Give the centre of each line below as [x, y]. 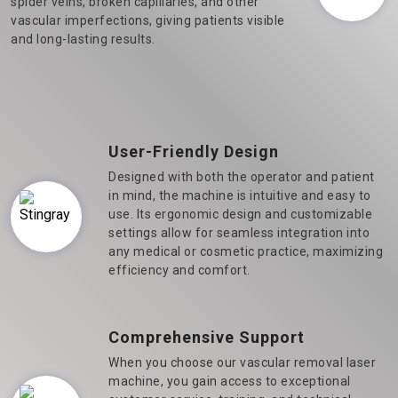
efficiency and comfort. [179, 270]
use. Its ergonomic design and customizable [240, 214]
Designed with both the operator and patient [242, 176]
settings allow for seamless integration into [239, 232]
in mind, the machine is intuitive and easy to [240, 195]
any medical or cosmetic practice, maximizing [246, 251]
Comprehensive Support [207, 337]
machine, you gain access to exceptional [230, 381]
